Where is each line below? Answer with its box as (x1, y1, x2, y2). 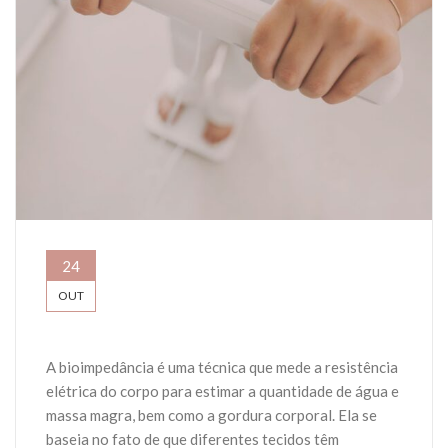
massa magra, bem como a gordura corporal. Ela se (46, 406, 377, 425)
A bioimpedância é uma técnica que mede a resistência (46, 358, 398, 377)
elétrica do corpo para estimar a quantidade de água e (46, 382, 399, 401)
